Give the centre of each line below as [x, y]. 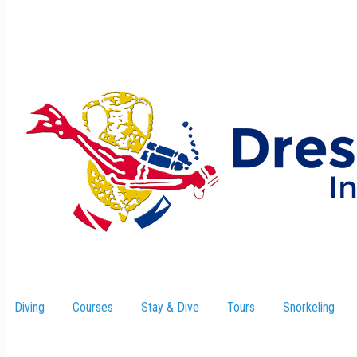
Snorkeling [309, 307]
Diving [29, 307]
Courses [93, 307]
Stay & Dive [170, 307]
